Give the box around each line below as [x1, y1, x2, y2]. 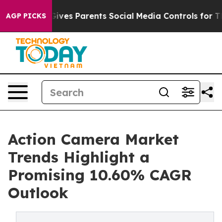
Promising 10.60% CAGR [8, 166, 192, 184]
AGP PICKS [6, 11, 46, 20]
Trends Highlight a [8, 148, 150, 166]
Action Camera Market [8, 130, 179, 149]
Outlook [8, 183, 68, 202]
